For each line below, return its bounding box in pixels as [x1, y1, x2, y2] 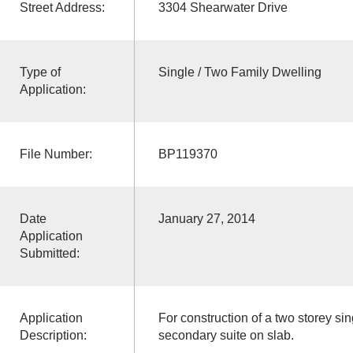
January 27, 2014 [158, 211, 255, 225]
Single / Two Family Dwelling [158, 65, 321, 79]
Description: [19, 328, 87, 342]
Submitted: [19, 246, 80, 260]
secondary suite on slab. [158, 328, 294, 342]
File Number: [19, 147, 92, 161]
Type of [19, 65, 61, 79]
